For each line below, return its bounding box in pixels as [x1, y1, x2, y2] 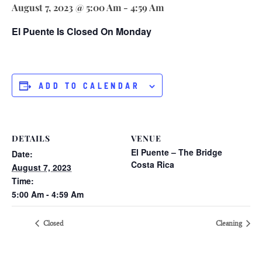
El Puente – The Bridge [131, 146, 222, 158]
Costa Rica [131, 158, 174, 170]
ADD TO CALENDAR [39, 80, 140, 91]
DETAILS [12, 132, 50, 144]
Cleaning [216, 219, 244, 227]
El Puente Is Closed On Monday [12, 24, 151, 38]
